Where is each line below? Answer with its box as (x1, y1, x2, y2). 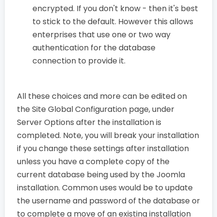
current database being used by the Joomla (17, 169, 185, 180)
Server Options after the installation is (17, 116, 161, 128)
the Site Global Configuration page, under (17, 103, 174, 115)
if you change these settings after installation (17, 142, 189, 154)
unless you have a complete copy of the (17, 155, 170, 167)
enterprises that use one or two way (32, 29, 170, 40)
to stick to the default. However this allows (32, 15, 193, 27)
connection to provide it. (32, 55, 125, 66)
